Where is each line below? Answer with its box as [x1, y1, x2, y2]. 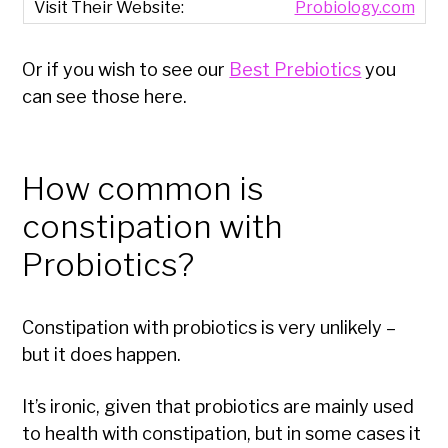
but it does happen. [22, 344, 182, 366]
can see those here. [22, 86, 188, 108]
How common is [22, 169, 265, 209]
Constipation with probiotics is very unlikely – [22, 317, 397, 339]
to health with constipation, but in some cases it [22, 423, 422, 445]
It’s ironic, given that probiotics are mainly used [22, 396, 415, 418]
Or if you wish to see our [22, 59, 230, 81]
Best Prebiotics [229, 59, 362, 81]
